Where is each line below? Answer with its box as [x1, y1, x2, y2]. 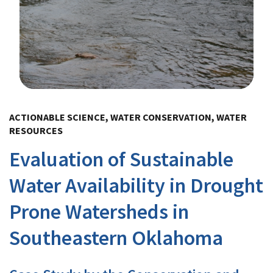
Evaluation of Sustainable [9, 146, 233, 172]
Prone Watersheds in [9, 198, 189, 224]
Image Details [26, 93, 75, 104]
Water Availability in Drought [9, 172, 263, 198]
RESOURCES [9, 124, 63, 136]
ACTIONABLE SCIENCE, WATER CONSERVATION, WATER [9, 110, 247, 123]
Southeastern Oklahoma [9, 224, 223, 250]
